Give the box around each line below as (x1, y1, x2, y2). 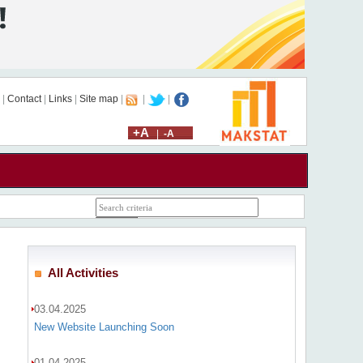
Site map (79, 93, 118, 105)
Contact (6, 93, 41, 105)
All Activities (47, 267, 118, 280)
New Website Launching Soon (33, 321, 174, 333)
